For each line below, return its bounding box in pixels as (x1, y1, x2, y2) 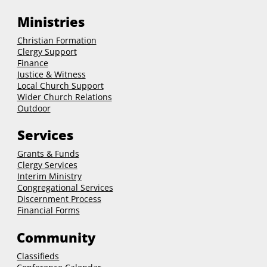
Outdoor (17, 103, 51, 114)
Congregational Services (17, 182, 113, 194)
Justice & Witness (17, 69, 86, 80)
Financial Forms (17, 204, 80, 216)
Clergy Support (17, 46, 77, 58)
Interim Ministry (17, 170, 82, 182)
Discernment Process (17, 193, 101, 205)
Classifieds (17, 250, 60, 262)
